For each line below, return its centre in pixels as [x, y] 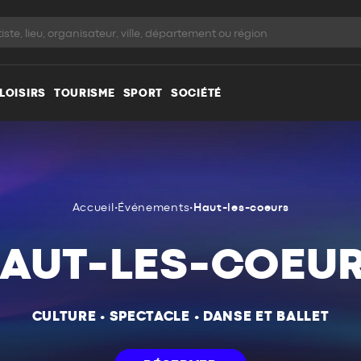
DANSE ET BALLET [266, 317]
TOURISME [84, 93]
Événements [154, 208]
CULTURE [64, 317]
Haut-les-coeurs [241, 208]
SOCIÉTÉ [196, 93]
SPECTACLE [149, 317]
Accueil [93, 208]
